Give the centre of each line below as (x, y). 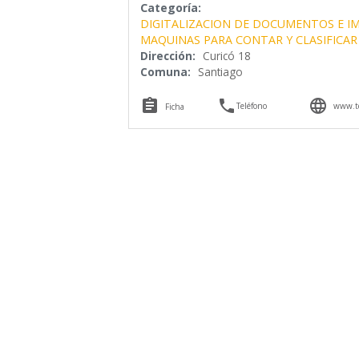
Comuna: (165, 72)
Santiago (220, 72)
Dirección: (167, 56)
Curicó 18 (226, 56)
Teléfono (252, 106)
